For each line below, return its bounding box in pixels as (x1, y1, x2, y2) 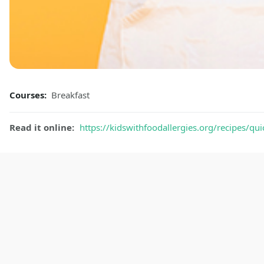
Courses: (9, 89, 49, 101)
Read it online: (9, 121, 77, 134)
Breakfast (51, 89, 90, 101)
